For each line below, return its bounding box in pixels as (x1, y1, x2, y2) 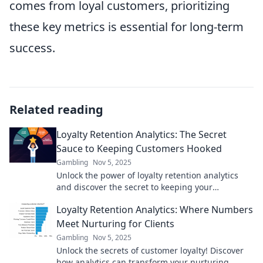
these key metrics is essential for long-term (9, 19, 244, 35)
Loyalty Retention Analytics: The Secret (56, 128, 227, 141)
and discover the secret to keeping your (56, 181, 213, 193)
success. (9, 40, 55, 56)
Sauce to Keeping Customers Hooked (56, 142, 222, 155)
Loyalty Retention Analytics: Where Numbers (56, 203, 253, 216)
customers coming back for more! (56, 193, 188, 204)
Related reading (9, 102, 103, 117)
